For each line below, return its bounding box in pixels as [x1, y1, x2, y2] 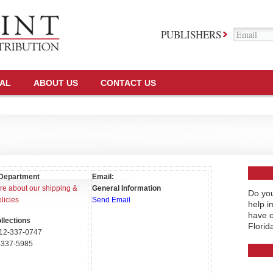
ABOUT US [33, 78, 78, 88]
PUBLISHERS [160, 27, 221, 41]
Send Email [91, 196, 130, 205]
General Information [91, 184, 161, 193]
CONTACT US [100, 78, 156, 88]
